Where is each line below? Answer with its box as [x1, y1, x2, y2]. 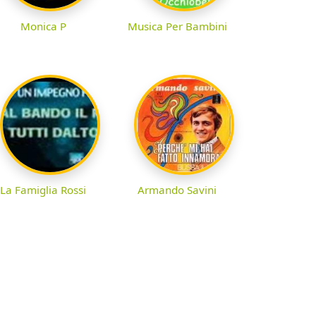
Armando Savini [138, 182, 217, 197]
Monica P [20, 18, 66, 33]
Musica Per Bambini [127, 18, 227, 33]
